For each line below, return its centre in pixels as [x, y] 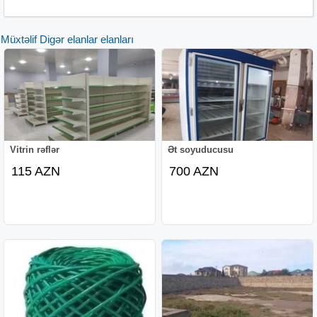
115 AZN [36, 171]
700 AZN [194, 171]
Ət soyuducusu [201, 149]
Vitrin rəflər [35, 149]
